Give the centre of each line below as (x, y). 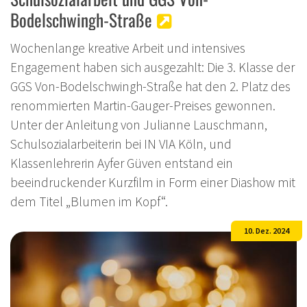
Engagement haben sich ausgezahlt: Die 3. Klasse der (152, 67)
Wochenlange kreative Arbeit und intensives (128, 48)
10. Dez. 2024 (267, 230)
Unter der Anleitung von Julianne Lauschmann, (139, 124)
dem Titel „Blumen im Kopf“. (89, 201)
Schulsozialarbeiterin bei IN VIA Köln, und (121, 144)
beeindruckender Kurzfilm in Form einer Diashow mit (153, 182)
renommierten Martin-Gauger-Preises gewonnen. (143, 105)
